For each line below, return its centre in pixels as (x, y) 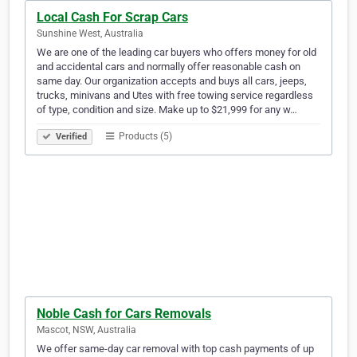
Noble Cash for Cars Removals (124, 314)
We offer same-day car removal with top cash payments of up (175, 349)
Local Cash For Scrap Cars (112, 18)
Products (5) (144, 137)
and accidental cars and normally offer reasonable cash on (169, 67)
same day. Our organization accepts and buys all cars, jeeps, (172, 81)
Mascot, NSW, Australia (86, 330)
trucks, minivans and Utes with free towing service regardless (175, 96)
